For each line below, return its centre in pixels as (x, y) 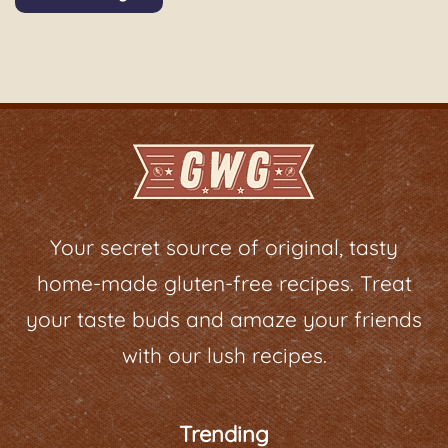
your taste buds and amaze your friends (224, 319)
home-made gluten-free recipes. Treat (224, 283)
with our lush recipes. (224, 355)
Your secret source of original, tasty (224, 247)
